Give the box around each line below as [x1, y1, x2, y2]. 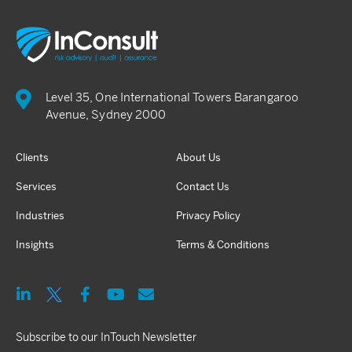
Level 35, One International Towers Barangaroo [45, 90, 299, 104]
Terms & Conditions [176, 238, 269, 251]
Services [16, 180, 57, 193]
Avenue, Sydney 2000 [45, 107, 167, 122]
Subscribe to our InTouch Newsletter [16, 330, 197, 344]
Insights [16, 238, 54, 251]
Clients [16, 151, 49, 164]
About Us [176, 151, 221, 164]
